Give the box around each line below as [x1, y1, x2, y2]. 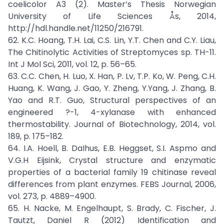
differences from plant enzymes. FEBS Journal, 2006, [8, 178, 216, 190]
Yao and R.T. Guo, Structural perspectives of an [8, 94, 216, 106]
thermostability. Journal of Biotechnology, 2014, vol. [8, 118, 216, 130]
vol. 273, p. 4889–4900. [8, 190, 96, 202]
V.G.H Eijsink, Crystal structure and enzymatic [8, 154, 216, 166]
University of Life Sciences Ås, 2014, [8, 10, 216, 22]
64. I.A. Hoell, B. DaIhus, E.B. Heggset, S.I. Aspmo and [8, 142, 216, 154]
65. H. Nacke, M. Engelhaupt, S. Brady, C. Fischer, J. [8, 202, 216, 214]
